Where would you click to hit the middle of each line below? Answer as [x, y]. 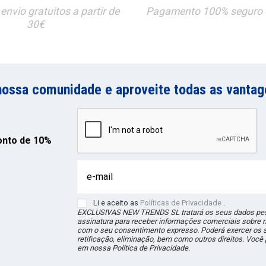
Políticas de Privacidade [181, 202]
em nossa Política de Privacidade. [134, 248]
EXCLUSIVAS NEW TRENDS [124, 213]
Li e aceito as [117, 202]
